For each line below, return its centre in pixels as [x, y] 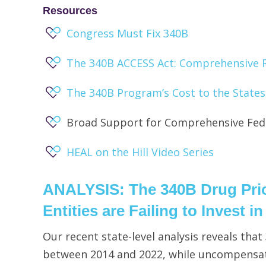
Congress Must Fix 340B [127, 33]
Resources [70, 11]
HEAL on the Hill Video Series [140, 152]
